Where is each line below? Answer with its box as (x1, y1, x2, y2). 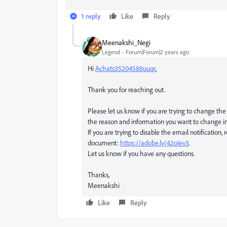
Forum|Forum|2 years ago (126, 48, 189, 56)
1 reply (82, 12, 101, 20)
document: (88, 138, 120, 147)
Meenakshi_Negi (102, 37, 150, 47)
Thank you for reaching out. (88, 85, 165, 94)
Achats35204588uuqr (95, 64, 156, 72)
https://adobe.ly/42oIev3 (120, 138, 189, 147)
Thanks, (88, 170, 109, 179)
